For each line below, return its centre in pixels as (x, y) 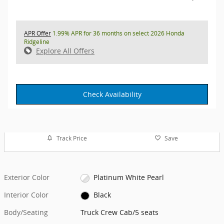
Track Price (71, 138)
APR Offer (37, 33)
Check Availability (112, 94)
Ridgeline (37, 41)
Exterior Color (27, 177)
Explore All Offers (65, 50)
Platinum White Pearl (128, 177)
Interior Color (26, 195)
